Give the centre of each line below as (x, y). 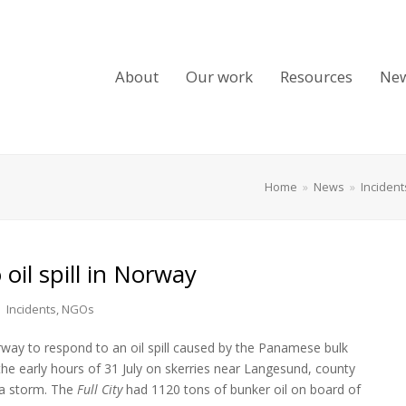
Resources (316, 77)
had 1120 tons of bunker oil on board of (242, 389)
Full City (100, 389)
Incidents (31, 309)
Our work (219, 77)
